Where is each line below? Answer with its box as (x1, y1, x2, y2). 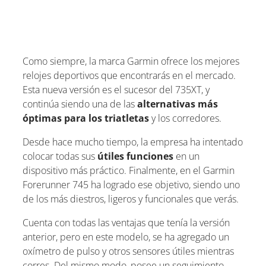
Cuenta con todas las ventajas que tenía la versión (23, 216, 230, 229)
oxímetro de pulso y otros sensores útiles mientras (23, 244, 234, 258)
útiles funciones (97, 149, 173, 163)
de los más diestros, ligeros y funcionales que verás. (23, 192, 239, 205)
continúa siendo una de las (23, 97, 137, 110)
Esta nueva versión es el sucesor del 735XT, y (23, 83, 210, 96)
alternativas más (137, 97, 218, 110)
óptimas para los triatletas (23, 111, 149, 125)
